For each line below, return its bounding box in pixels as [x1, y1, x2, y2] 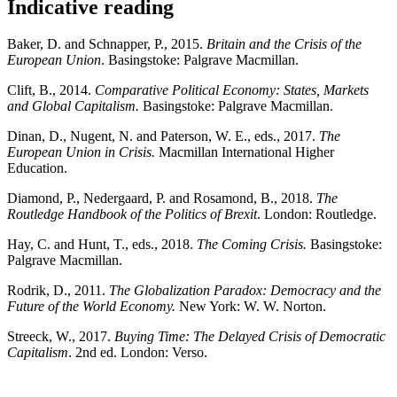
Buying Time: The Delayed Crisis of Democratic [114, 329, 385, 345]
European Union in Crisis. [7, 144, 155, 160]
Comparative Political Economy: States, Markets [95, 82, 369, 98]
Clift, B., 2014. [7, 82, 95, 98]
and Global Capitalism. [7, 98, 143, 114]
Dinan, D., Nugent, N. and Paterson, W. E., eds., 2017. [7, 128, 319, 144]
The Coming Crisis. [197, 237, 310, 253]
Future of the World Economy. [7, 299, 179, 315]
